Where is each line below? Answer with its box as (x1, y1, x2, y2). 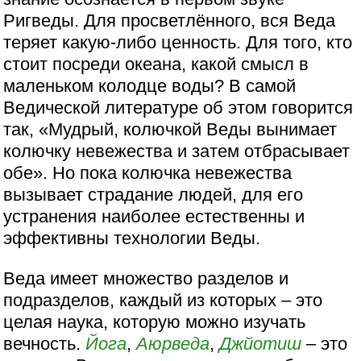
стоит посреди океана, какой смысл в (3, 54, 309, 75)
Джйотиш (219, 333, 302, 354)
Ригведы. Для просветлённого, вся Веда (3, 10, 336, 31)
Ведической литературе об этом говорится (3, 98, 354, 118)
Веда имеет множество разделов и (3, 268, 289, 288)
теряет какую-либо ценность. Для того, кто (3, 32, 353, 53)
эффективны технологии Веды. (3, 228, 261, 249)
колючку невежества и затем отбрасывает (3, 141, 351, 162)
